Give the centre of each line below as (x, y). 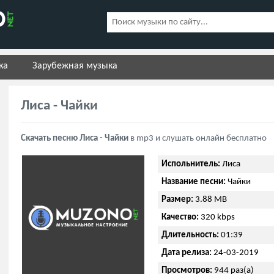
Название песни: (194, 182)
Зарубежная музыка (75, 66)
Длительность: (190, 235)
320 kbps (217, 217)
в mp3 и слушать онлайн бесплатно (198, 139)
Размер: (177, 200)
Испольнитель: (191, 164)
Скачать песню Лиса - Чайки (75, 139)
